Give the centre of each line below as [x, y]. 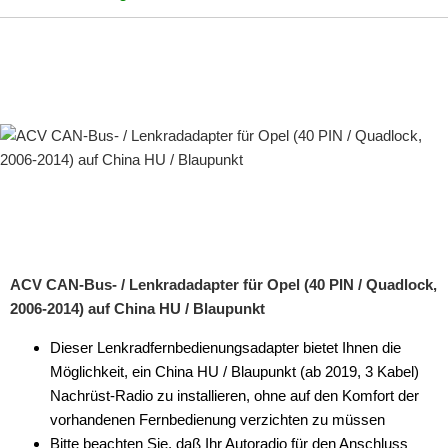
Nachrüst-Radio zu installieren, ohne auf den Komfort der [234, 395]
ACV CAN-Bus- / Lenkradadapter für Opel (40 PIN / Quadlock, [223, 284]
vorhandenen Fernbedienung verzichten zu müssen [217, 419]
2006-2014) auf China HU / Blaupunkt [137, 308]
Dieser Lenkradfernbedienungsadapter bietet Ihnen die [225, 347]
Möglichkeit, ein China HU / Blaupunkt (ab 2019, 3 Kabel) [234, 371]
